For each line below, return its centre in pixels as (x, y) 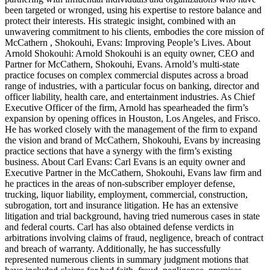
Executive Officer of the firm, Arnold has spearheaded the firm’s (127, 107)
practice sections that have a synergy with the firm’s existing (118, 151)
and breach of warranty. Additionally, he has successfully (113, 248)
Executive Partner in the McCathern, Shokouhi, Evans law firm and (133, 172)
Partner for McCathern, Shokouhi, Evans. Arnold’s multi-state (122, 64)
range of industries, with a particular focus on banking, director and (132, 86)
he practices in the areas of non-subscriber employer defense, (120, 183)
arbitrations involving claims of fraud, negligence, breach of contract (134, 237)
